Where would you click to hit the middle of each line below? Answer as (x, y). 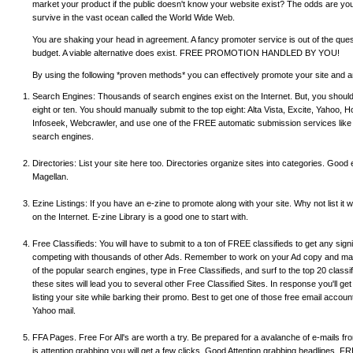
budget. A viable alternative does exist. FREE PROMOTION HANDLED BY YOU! (186, 52)
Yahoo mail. (54, 311)
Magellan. (50, 177)
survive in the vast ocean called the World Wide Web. (134, 18)
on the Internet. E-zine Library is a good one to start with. (140, 217)
